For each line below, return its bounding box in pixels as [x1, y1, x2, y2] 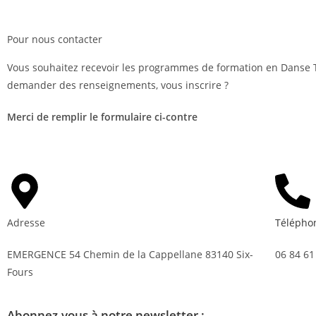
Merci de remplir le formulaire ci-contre [7, 110, 197, 123]
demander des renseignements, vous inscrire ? [7, 78, 229, 92]
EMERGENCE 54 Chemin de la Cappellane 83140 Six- [7, 248, 253, 261]
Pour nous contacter [7, 32, 102, 46]
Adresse [7, 216, 45, 229]
